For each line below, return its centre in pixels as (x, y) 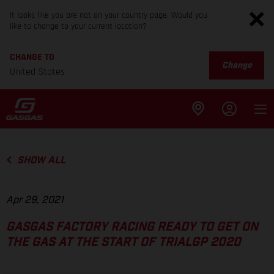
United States (37, 72)
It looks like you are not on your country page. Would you (109, 15)
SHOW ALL (41, 160)
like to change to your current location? (78, 26)
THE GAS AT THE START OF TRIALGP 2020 (124, 243)
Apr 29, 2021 (35, 200)
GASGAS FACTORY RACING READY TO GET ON (132, 227)
